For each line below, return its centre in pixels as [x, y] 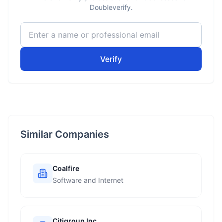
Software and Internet [88, 180]
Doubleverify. [111, 7]
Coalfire [66, 168]
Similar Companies [65, 134]
